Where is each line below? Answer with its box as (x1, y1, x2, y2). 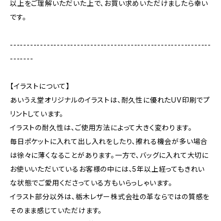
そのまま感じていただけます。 (10, 206, 103, 215)
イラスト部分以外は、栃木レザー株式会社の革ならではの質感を (10, 192, 210, 201)
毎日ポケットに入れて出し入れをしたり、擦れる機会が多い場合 (10, 137, 208, 146)
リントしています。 (10, 110, 64, 118)
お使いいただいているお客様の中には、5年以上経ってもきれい (10, 165, 205, 173)
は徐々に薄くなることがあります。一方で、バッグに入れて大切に (10, 151, 209, 159)
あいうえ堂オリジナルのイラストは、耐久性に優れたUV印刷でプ (10, 96, 210, 104)
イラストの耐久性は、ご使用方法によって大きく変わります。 (10, 123, 192, 132)
